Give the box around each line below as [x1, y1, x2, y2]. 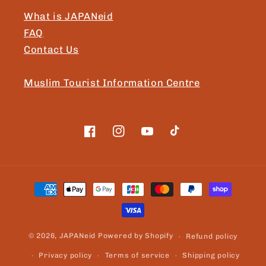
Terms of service [104, 251, 170, 260]
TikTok [169, 132, 200, 144]
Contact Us [24, 43, 79, 55]
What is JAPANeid [24, 9, 113, 22]
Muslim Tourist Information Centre [24, 76, 200, 88]
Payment [22, 177, 66, 189]
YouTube [141, 132, 180, 144]
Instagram [112, 132, 161, 144]
